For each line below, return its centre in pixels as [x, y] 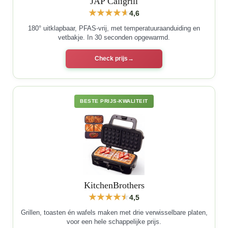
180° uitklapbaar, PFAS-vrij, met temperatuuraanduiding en [114, 28]
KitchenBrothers [114, 185]
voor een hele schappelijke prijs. [114, 222]
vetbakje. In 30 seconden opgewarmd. [114, 37]
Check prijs [111, 59]
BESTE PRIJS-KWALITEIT [114, 101]
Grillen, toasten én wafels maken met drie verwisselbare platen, [114, 212]
